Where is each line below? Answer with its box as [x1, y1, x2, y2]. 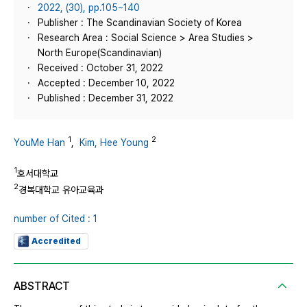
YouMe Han [14, 136, 65, 148]
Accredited [32, 236, 81, 246]
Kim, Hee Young [79, 136, 149, 148]
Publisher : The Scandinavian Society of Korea [38, 17, 242, 28]
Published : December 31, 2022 [38, 93, 173, 103]
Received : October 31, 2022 [38, 62, 163, 73]
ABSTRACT [14, 279, 70, 293]
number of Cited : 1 [14, 212, 97, 224]
